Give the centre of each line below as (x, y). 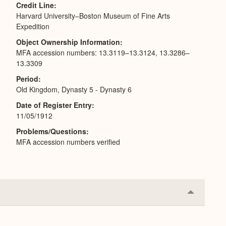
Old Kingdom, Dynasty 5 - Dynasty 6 (74, 89)
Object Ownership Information (68, 42)
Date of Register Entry (54, 105)
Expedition (33, 26)
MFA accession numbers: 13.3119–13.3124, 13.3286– (103, 52)
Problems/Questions (51, 131)
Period (27, 79)
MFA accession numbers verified (68, 142)
